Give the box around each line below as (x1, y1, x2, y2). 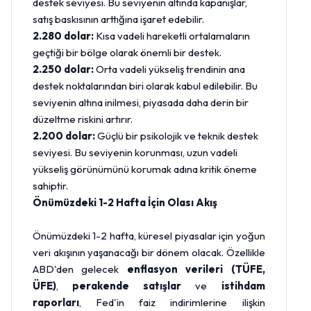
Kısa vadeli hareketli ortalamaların (94, 29, 250, 42)
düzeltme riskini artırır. (33, 112, 133, 126)
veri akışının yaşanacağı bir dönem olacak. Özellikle (33, 246, 265, 259)
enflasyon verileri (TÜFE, (126, 262, 265, 276)
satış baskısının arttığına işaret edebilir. (33, 12, 204, 26)
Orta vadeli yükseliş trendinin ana (94, 62, 245, 76)
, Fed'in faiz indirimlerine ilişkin (79, 296, 265, 309)
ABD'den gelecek (33, 262, 127, 276)
